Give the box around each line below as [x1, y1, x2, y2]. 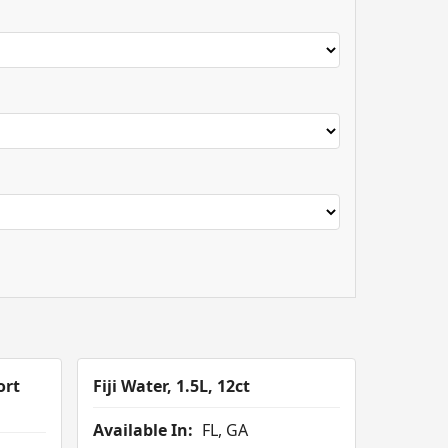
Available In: [93, 419, 194, 442]
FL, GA [198, 419, 249, 442]
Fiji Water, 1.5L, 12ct [93, 375, 251, 398]
